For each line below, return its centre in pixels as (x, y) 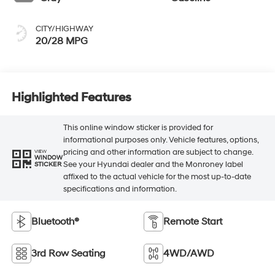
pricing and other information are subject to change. (158, 152)
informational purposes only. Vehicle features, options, (161, 140)
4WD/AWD (189, 254)
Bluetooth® (55, 222)
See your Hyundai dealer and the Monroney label (153, 164)
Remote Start (193, 222)
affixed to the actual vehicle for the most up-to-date (157, 176)
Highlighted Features (71, 97)
